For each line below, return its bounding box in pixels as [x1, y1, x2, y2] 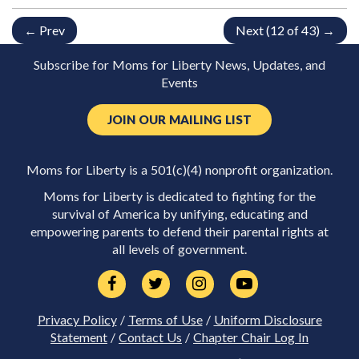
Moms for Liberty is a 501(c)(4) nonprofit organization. [26, 163, 333, 177]
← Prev [24, 22, 65, 38]
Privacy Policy [37, 313, 117, 326]
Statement [50, 330, 107, 344]
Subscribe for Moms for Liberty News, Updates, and [34, 58, 325, 72]
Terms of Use [127, 313, 203, 326]
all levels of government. [112, 242, 247, 256]
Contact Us [119, 330, 182, 344]
